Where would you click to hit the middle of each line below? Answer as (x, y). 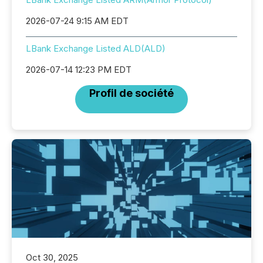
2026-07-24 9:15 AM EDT (77, 21)
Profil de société (131, 93)
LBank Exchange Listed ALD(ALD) (96, 49)
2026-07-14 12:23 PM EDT (79, 70)
